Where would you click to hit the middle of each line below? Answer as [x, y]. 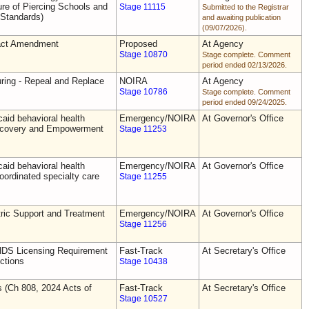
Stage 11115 [142, 7]
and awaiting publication [241, 17]
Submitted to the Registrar [246, 7]
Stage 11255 [143, 177]
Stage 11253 [143, 129]
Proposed [138, 44]
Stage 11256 [143, 224]
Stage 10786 [143, 92]
